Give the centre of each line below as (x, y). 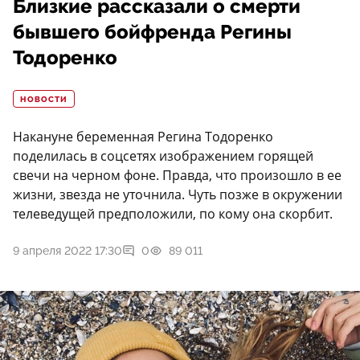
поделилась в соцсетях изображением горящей (163, 156)
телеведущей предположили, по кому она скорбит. (173, 214)
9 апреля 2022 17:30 (67, 251)
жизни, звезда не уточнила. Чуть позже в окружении (178, 195)
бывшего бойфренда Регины (152, 33)
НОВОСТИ (44, 100)
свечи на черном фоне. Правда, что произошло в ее (177, 176)
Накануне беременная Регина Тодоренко (143, 137)
